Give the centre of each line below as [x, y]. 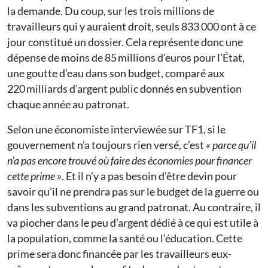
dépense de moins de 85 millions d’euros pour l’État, [126, 58]
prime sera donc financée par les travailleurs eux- [119, 254]
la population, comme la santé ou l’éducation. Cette [125, 238]
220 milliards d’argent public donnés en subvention [124, 89]
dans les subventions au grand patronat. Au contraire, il [134, 207]
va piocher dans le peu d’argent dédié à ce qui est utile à [133, 223]
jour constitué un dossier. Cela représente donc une [125, 42]
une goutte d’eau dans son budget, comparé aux [116, 73]
